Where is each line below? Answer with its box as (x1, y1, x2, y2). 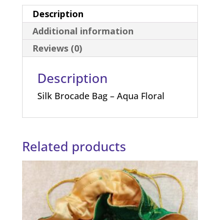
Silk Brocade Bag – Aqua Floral (37, 89, 165, 102)
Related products (22, 137, 126, 155)
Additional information (32, 25, 134, 37)
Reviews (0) (32, 42, 82, 54)
